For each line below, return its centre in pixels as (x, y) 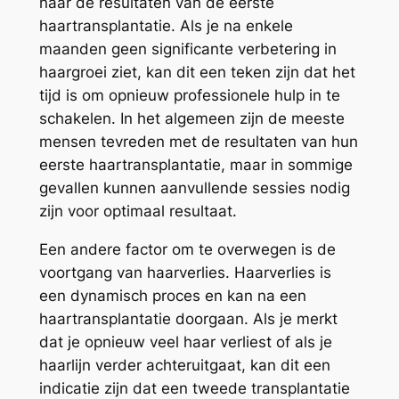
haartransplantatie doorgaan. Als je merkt (188, 319)
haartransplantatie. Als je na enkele (166, 26)
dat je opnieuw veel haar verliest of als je (185, 342)
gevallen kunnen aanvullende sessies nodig (194, 188)
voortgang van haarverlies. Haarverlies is (185, 273)
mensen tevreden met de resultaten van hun (198, 142)
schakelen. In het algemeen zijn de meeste (191, 119)
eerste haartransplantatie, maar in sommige (195, 165)
